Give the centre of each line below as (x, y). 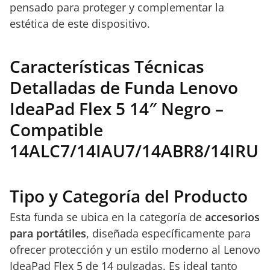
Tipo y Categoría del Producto (129, 196)
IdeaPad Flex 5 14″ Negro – (117, 108)
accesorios (232, 217)
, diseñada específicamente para (168, 233)
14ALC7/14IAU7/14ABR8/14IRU (134, 151)
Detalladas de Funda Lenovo (124, 87)
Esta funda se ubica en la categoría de (107, 217)
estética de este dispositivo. (80, 24)
